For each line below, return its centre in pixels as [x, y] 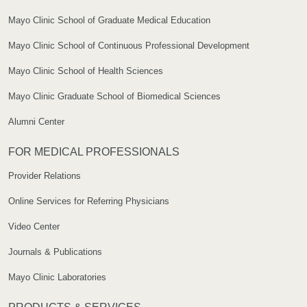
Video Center [34, 227]
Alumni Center [36, 122]
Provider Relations [45, 176]
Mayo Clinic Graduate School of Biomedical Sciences [114, 97]
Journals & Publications [55, 252]
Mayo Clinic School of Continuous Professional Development [129, 46]
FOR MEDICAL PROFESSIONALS [94, 152]
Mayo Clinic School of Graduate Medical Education [109, 21]
